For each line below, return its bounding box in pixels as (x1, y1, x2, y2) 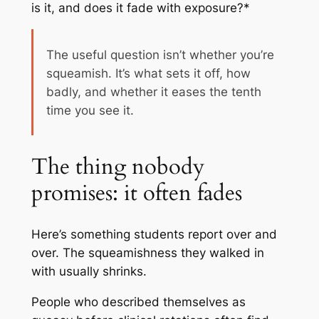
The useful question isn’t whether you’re (46, 47, 274, 62)
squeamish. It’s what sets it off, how (46, 66, 251, 80)
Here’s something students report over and (31, 226, 277, 241)
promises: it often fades (31, 178, 242, 208)
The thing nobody (31, 152, 204, 182)
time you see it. (46, 103, 134, 117)
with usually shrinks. (31, 263, 147, 278)
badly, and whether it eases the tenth (46, 84, 261, 99)
